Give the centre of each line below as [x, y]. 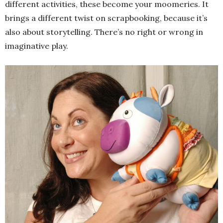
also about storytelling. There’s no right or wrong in [104, 32]
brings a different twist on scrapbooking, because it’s [106, 18]
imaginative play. [37, 46]
